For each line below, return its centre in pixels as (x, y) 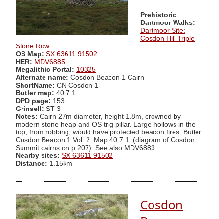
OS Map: (30, 54)
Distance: (32, 163)
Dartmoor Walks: (168, 22)
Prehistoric (158, 15)
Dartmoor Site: (163, 30)
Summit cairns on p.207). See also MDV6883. (86, 148)
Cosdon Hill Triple (167, 38)
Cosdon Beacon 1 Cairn (107, 77)
